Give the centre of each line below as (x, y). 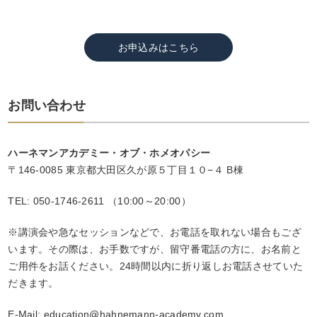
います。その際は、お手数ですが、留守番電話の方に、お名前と (155, 249)
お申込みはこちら (158, 48)
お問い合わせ (47, 106)
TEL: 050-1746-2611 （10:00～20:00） (99, 201)
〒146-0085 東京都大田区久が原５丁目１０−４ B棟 (126, 170)
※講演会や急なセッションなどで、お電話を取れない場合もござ (155, 232)
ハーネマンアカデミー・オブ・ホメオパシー (109, 153)
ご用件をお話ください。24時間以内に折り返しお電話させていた (156, 266)
